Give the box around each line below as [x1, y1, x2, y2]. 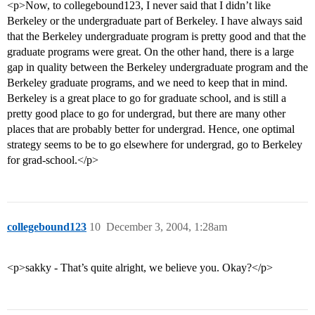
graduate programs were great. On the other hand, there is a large [7, 46, 294, 58]
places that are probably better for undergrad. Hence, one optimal [7, 123, 295, 136]
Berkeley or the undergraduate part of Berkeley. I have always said [7, 15, 302, 27]
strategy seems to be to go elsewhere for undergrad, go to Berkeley [7, 139, 302, 151]
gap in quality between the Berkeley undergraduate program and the [7, 61, 308, 74]
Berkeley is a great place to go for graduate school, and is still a [7, 92, 286, 105]
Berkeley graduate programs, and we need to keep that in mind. [7, 77, 288, 89]
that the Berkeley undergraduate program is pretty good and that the [7, 30, 306, 43]
